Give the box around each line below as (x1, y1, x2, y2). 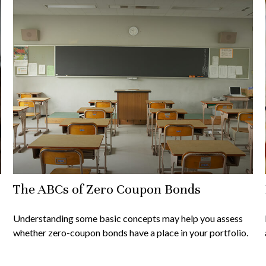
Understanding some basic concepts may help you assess (13, 213, 243, 224)
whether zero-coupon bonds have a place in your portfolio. (13, 227, 249, 239)
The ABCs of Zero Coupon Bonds (13, 181, 201, 198)
